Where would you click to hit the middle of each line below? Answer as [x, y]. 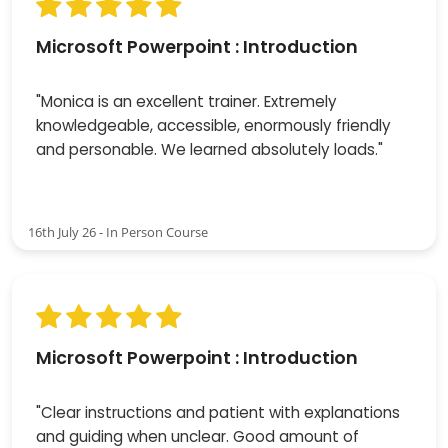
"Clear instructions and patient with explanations [218, 412]
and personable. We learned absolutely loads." [209, 149]
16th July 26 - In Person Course [118, 231]
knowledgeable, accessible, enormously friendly [213, 125]
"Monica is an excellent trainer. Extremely [186, 101]
